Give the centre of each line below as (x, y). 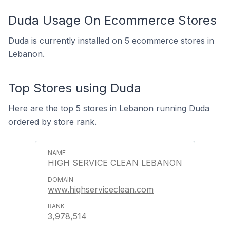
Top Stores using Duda (75, 88)
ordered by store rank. (52, 122)
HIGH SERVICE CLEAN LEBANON (115, 163)
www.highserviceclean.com (101, 189)
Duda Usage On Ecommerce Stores (112, 20)
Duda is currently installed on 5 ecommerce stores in (111, 41)
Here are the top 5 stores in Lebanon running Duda (109, 108)
